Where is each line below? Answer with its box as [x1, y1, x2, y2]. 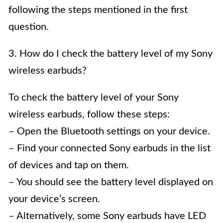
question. [8, 22, 49, 32]
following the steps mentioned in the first [8, 5, 188, 15]
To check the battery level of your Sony [8, 93, 179, 103]
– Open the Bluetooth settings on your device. [8, 126, 210, 137]
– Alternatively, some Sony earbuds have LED [8, 211, 206, 222]
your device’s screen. [8, 194, 100, 205]
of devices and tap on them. [8, 160, 129, 171]
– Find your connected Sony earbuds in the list [8, 143, 211, 154]
